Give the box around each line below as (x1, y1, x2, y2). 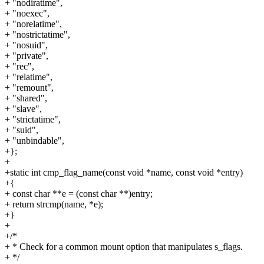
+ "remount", (5, 82, 54, 93)
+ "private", (5, 51, 48, 61)
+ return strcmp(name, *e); (5, 199, 103, 210)
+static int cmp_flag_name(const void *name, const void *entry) (5, 167, 243, 178)
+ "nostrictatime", (5, 29, 70, 40)
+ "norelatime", (5, 19, 62, 29)
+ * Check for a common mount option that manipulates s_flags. (5, 242, 243, 252)
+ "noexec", (5, 8, 49, 19)
